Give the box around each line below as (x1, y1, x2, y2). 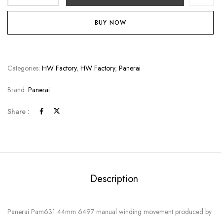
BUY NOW (95, 18, 126, 28)
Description (90, 172, 138, 186)
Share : (7, 107, 30, 117)
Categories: (7, 63, 42, 74)
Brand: (7, 85, 28, 95)
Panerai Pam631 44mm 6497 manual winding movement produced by (7, 207, 212, 217)
